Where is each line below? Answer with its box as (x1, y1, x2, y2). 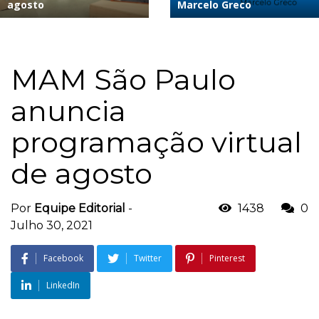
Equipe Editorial (34, 201, 125, 215)
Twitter (134, 251, 162, 264)
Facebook (43, 251, 83, 264)
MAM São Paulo (11, 61, 236, 97)
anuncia (11, 93, 126, 128)
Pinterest (209, 251, 245, 264)
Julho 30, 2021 (11, 218, 93, 232)
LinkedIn (46, 278, 80, 291)
